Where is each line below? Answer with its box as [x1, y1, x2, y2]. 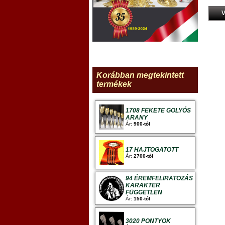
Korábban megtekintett [96, 70, 184, 79]
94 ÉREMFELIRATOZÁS [126, 174, 193, 182]
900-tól [134, 121, 150, 127]
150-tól [134, 195, 150, 201]
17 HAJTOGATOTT [126, 146, 178, 153]
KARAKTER [126, 181, 160, 189]
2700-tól [134, 153, 153, 159]
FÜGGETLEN [126, 188, 162, 196]
